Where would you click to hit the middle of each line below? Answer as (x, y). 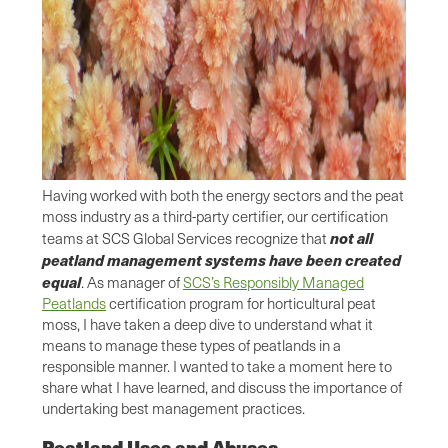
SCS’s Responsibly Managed (273, 281)
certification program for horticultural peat (241, 302)
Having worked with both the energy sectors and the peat (223, 194)
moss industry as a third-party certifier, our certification (215, 215)
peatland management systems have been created (221, 259)
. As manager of (132, 281)
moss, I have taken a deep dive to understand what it (207, 323)
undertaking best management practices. (173, 407)
